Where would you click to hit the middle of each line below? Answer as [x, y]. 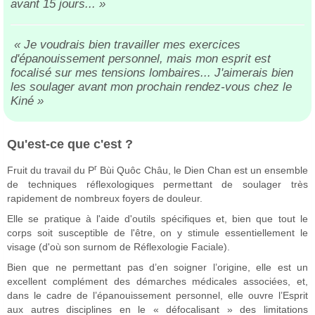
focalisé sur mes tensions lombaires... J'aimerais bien [152, 72]
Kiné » [27, 101]
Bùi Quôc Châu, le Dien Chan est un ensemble [203, 170]
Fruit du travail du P [51, 170]
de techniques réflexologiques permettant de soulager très [157, 184]
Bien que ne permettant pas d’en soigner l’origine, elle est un [157, 267]
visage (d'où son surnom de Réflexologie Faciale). [118, 246]
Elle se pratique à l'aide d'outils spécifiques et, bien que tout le [157, 218]
